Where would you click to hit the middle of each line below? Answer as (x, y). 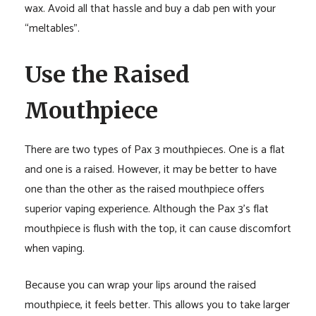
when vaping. (54, 249)
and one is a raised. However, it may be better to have (150, 170)
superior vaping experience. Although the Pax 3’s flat (146, 209)
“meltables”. (52, 28)
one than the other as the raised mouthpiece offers (144, 190)
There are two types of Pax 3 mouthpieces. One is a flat (154, 150)
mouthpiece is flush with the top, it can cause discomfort (158, 229)
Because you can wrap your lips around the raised (140, 286)
